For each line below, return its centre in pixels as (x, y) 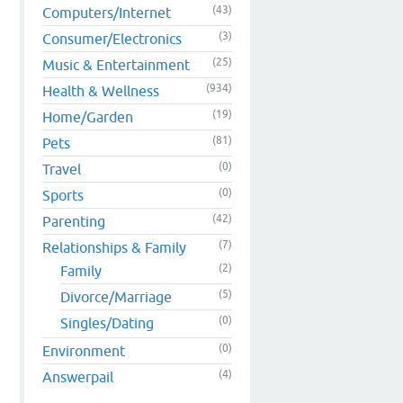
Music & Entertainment (116, 64)
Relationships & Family (114, 247)
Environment (84, 350)
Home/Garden (88, 116)
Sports (63, 195)
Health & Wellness (101, 90)
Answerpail (78, 376)
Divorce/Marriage (116, 296)
